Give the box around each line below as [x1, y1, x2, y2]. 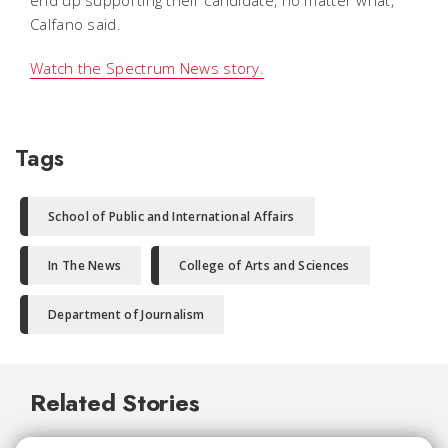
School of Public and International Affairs [48, 207, 295, 225]
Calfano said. [30, 13, 121, 34]
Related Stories [30, 384, 200, 420]
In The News [48, 256, 122, 274]
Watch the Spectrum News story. [30, 57, 264, 78]
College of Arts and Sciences [179, 256, 350, 274]
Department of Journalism [48, 305, 205, 323]
